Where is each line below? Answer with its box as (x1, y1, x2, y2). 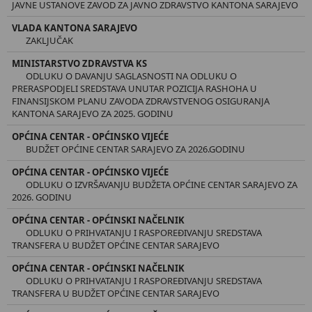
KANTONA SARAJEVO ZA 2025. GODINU (12, 107, 173, 120)
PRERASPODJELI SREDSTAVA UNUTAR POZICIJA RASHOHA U (12, 81, 257, 95)
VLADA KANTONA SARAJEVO (12, 21, 137, 34)
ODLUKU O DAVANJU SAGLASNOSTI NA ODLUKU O (26, 69, 237, 82)
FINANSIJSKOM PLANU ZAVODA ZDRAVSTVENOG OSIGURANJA (12, 94, 270, 107)
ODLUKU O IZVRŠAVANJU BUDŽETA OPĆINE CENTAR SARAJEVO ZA (26, 178, 297, 191)
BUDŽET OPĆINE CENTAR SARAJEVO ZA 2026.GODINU (26, 142, 245, 155)
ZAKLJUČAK (26, 33, 73, 47)
